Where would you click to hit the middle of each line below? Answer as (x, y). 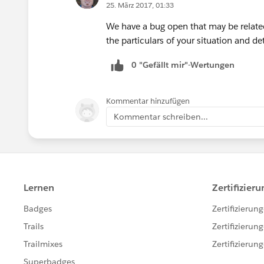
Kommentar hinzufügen (148, 101)
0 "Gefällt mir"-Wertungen (183, 65)
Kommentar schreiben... (161, 116)
